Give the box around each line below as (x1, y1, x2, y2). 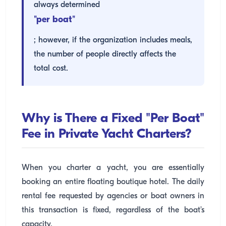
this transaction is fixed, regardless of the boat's (22, 206, 204, 214)
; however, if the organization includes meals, (34, 36, 192, 44)
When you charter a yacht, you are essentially (22, 164, 204, 172)
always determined (34, 1, 100, 9)
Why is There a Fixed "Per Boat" (22, 112, 204, 126)
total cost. (34, 65, 68, 73)
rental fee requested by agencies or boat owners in (22, 192, 204, 200)
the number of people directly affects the (34, 50, 176, 59)
